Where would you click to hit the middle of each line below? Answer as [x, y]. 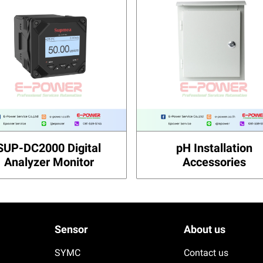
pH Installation [214, 148]
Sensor [72, 229]
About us [204, 229]
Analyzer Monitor [49, 162]
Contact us [206, 252]
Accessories [214, 162]
